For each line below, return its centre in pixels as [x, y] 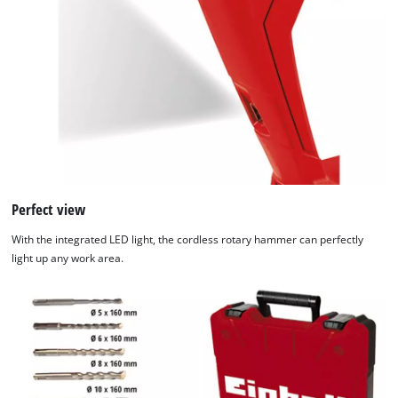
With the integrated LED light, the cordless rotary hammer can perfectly [188, 240]
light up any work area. [68, 259]
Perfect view [49, 210]
